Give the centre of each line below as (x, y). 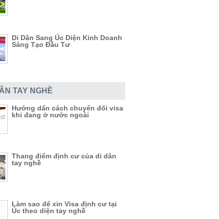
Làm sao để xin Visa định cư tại (64, 204)
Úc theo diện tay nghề (49, 211)
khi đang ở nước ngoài (50, 115)
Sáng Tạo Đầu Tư (41, 44)
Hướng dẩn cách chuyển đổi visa (67, 108)
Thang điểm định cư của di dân (64, 156)
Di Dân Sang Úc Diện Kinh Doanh (67, 38)
